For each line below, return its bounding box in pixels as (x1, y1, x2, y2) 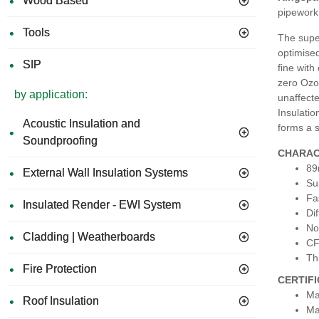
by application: (14, 88, 88, 100)
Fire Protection (23, 263, 97, 275)
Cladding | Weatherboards (23, 231, 155, 243)
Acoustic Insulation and (23, 117, 140, 130)
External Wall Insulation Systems (23, 167, 188, 179)
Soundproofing (23, 135, 98, 147)
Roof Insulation (23, 295, 99, 307)
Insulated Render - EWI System (23, 199, 181, 211)
